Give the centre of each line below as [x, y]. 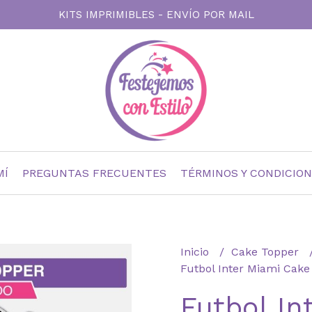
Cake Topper [267, 252]
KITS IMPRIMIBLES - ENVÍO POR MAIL [156, 15]
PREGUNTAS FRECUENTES [94, 173]
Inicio [196, 252]
